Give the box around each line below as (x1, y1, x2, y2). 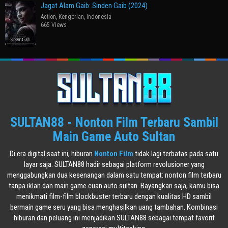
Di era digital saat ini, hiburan (10, 149, 94, 159)
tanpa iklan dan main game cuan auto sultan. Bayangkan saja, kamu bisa (9, 181, 219, 191)
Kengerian (59, 13, 84, 20)
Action (41, 13, 56, 20)
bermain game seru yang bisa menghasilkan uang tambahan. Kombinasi (10, 203, 218, 212)
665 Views (41, 21, 67, 28)
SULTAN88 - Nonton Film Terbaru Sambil (10, 115, 218, 130)
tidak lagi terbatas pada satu (133, 149, 218, 159)
